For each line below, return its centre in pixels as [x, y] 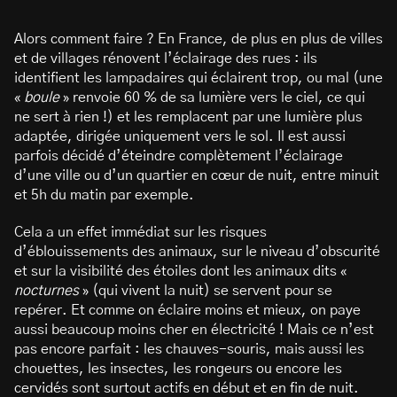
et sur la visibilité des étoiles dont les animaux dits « [180, 272]
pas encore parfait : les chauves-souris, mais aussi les [189, 350]
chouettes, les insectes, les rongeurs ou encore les [178, 369]
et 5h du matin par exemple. [104, 195]
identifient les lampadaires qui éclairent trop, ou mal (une [198, 78]
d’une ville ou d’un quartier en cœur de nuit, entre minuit [197, 176]
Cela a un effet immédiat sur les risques [140, 233]
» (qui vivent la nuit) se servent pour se [206, 291]
